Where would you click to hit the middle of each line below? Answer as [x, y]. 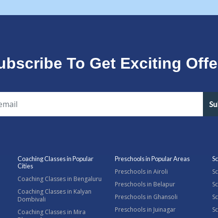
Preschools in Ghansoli [146, 197]
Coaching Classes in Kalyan [54, 191]
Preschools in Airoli [141, 172]
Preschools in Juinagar [145, 209]
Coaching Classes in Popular [55, 159]
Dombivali [32, 199]
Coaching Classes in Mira [52, 212]
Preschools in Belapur [145, 184]
